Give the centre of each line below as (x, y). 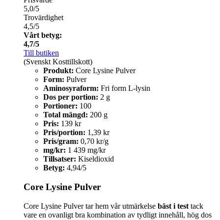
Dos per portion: (71, 97)
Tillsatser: (60, 159)
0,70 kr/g (94, 141)
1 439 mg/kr (86, 150)
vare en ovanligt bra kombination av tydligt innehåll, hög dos (118, 215)
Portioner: (60, 106)
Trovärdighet (43, 18)
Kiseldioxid (95, 159)
